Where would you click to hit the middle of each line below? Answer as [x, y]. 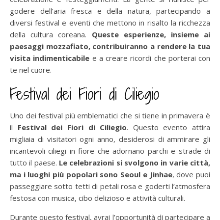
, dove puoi [191, 174]
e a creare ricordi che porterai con [150, 58]
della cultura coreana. [51, 34]
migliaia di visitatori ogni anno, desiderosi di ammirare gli [110, 139]
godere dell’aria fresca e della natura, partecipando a [110, 11]
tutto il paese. [34, 162]
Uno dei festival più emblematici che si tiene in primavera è [110, 115]
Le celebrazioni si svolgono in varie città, [135, 162]
